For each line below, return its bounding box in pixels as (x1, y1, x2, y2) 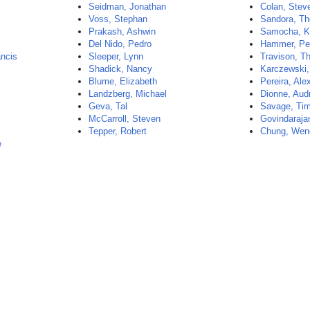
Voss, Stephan (89, 14, 148, 24)
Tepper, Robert (89, 126, 147, 136)
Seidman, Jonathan (89, 1, 167, 12)
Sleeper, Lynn (89, 51, 144, 62)
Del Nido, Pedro (89, 39, 152, 49)
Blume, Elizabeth (89, 76, 158, 86)
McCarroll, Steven (89, 113, 161, 124)
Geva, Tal (89, 101, 128, 111)
